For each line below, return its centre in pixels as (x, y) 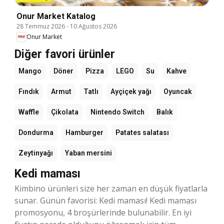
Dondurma (36, 132)
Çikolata (65, 112)
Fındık (29, 91)
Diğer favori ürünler (65, 54)
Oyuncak (178, 91)
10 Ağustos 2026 (93, 26)
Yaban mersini (88, 153)
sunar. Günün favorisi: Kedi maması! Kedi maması (105, 200)
